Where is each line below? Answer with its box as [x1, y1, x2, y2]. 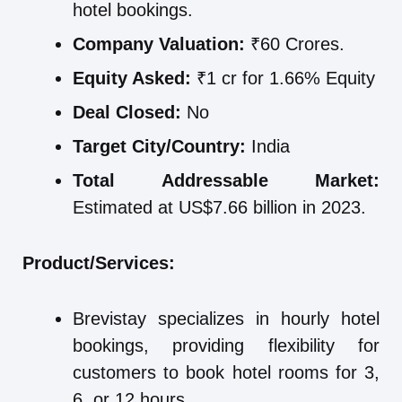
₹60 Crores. [245, 34, 345, 55]
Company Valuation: [73, 34, 245, 55]
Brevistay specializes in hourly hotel [73, 309, 380, 329]
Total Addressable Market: [73, 170, 380, 191]
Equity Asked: [73, 68, 191, 89]
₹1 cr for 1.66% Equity [191, 68, 375, 89]
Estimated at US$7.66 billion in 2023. [73, 197, 366, 218]
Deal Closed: [73, 102, 181, 123]
